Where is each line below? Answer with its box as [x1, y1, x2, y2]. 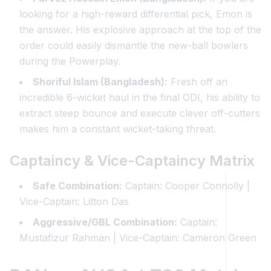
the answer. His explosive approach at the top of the [19, 24, 261, 36]
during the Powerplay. [19, 55, 120, 67]
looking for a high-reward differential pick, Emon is [19, 8, 252, 20]
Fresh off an [168, 76, 227, 88]
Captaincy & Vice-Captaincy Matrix [10, 152, 255, 169]
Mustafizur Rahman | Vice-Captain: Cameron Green [19, 232, 256, 244]
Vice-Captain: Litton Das [19, 195, 129, 207]
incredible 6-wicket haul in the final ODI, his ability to [19, 91, 260, 103]
